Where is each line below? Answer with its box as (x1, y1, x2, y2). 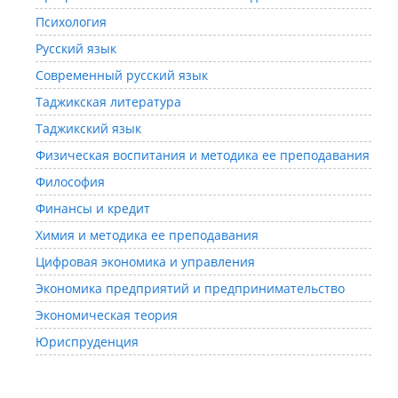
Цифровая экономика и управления (36, 252, 255, 270)
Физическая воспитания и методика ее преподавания (36, 146, 370, 163)
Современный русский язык (36, 66, 208, 84)
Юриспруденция (36, 332, 139, 350)
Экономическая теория (36, 306, 178, 323)
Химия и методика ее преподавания (36, 226, 259, 243)
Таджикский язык (36, 119, 141, 137)
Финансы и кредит (36, 199, 150, 217)
